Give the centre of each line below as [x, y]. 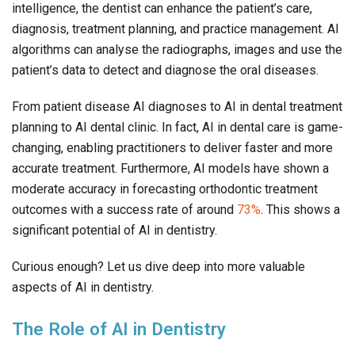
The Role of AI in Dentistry [119, 329]
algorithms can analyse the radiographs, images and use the [177, 50]
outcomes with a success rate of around [124, 210]
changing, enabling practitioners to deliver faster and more [172, 148]
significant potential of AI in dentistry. [115, 231]
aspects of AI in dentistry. [83, 288]
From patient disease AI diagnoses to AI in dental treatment [177, 107]
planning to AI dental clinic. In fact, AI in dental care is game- [177, 128]
